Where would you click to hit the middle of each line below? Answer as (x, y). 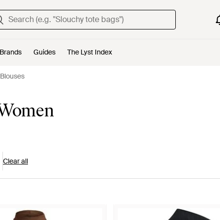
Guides (44, 52)
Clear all (15, 161)
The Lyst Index (90, 52)
